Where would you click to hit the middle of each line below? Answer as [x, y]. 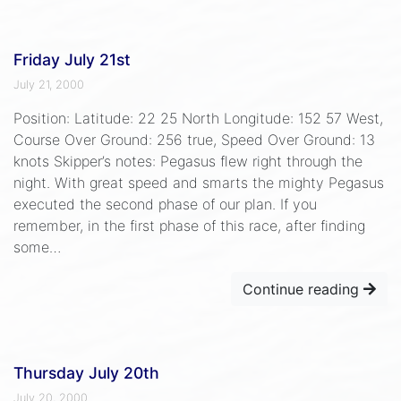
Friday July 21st [72, 59]
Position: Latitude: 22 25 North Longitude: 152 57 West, [198, 118]
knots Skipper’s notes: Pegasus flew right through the [188, 161]
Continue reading [303, 289]
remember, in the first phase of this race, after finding [189, 225]
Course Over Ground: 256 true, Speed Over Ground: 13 [194, 139]
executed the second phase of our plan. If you [165, 204]
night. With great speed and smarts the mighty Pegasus [199, 182]
